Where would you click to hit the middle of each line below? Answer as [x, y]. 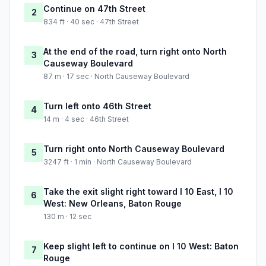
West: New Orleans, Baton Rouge [113, 204]
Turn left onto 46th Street [97, 106]
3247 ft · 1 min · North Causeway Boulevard [118, 162]
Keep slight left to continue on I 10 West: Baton [141, 246]
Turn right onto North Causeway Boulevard [134, 149]
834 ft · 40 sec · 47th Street [91, 22]
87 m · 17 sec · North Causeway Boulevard [116, 77]
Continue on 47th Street [94, 9]
